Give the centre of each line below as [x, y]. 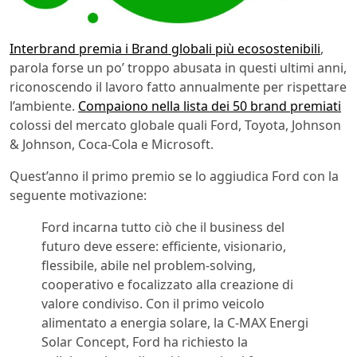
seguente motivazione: [78, 196]
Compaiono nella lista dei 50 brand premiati [210, 106]
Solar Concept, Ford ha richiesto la [145, 342]
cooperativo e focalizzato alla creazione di [167, 285]
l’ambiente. [44, 106]
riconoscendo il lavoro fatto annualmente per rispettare [178, 87]
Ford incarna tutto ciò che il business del [163, 228]
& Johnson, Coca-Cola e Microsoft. [112, 145]
